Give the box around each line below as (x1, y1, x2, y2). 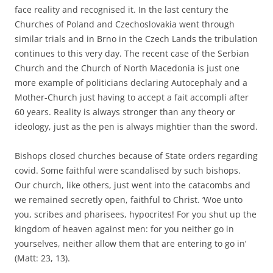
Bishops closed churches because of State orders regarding (15, 149, 258, 161)
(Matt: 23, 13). (15, 252, 70, 264)
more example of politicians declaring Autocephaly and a (15, 76, 247, 88)
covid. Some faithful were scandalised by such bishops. (15, 164, 241, 176)
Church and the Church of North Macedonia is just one (15, 62, 239, 74)
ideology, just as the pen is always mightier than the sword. (15, 120, 258, 132)
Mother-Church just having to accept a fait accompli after (15, 91, 249, 103)
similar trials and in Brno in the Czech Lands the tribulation (15, 32, 258, 44)
